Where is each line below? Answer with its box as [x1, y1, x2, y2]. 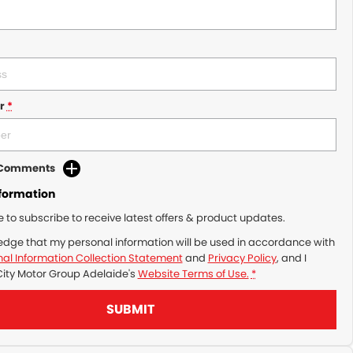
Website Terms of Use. [137, 266, 249, 281]
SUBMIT [106, 300, 155, 318]
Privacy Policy [207, 251, 277, 266]
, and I [276, 251, 307, 266]
